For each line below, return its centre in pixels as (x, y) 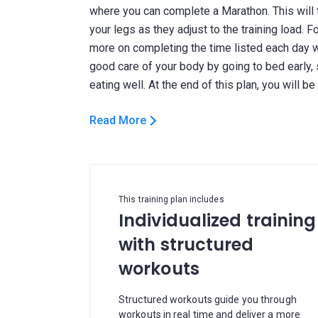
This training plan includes (171, 199)
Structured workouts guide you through (208, 300)
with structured (186, 245)
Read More (118, 120)
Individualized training (218, 220)
